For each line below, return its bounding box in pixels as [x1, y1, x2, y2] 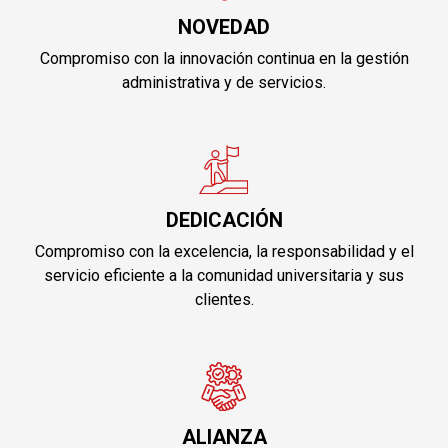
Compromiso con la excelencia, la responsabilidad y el [34, 241, 414, 261]
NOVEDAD [178, 14, 270, 39]
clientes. [194, 289, 254, 309]
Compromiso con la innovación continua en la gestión [39, 48, 409, 68]
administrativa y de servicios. [122, 72, 326, 92]
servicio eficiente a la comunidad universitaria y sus [44, 265, 404, 285]
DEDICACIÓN [165, 207, 283, 232]
